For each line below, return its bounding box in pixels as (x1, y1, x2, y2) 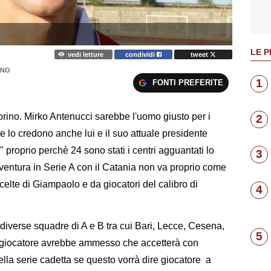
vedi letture (67, 50, 103, 58)
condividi (125, 50, 157, 58)
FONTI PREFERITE (152, 77, 223, 87)
